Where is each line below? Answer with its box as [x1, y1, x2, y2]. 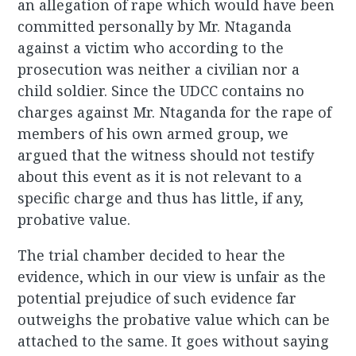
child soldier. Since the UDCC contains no [17, 81, 305, 101]
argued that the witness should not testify [17, 145, 315, 165]
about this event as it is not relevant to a [17, 167, 303, 187]
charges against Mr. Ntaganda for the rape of [17, 103, 332, 122]
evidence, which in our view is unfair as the [17, 267, 327, 287]
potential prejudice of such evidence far [17, 288, 297, 308]
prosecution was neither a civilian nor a [17, 60, 300, 79]
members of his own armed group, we [17, 124, 289, 144]
